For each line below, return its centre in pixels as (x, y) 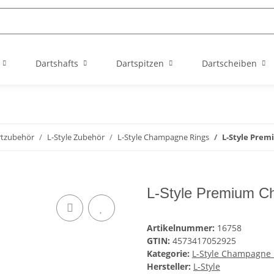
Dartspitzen (140, 63)
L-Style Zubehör (76, 137)
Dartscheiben (229, 63)
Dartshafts (57, 63)
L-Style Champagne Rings (163, 137)
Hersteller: (169, 267)
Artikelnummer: (182, 228)
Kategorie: (169, 254)
